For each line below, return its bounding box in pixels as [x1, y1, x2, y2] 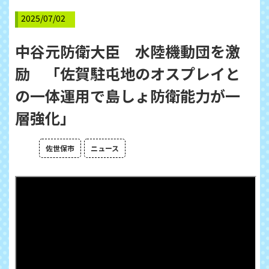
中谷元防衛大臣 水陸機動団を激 [15, 40, 240, 62]
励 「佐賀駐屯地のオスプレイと [15, 62, 240, 84]
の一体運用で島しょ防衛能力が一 [15, 84, 240, 106]
